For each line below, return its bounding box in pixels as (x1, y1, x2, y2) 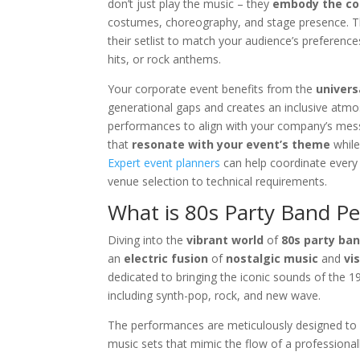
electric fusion (124, 251, 209, 267)
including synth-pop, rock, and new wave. (108, 288, 321, 304)
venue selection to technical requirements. (108, 174, 328, 190)
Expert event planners (108, 155, 221, 171)
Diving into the (108, 232, 187, 248)
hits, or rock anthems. (108, 51, 222, 67)
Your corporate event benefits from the (108, 81, 317, 97)
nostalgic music (226, 251, 319, 267)
